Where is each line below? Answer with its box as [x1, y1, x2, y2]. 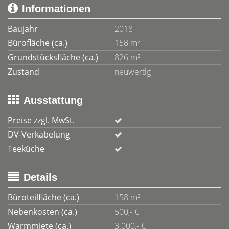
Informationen [22, 3, 90, 14]
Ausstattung [24, 95, 83, 106]
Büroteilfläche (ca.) [8, 192, 79, 203]
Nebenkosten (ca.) [8, 206, 77, 217]
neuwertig [114, 66, 151, 77]
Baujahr [8, 23, 38, 34]
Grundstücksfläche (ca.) [8, 52, 98, 63]
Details [24, 172, 57, 183]
